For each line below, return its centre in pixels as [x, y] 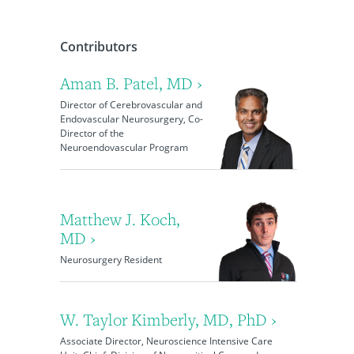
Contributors [98, 47]
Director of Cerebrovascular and [131, 105]
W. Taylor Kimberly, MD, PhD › [168, 320]
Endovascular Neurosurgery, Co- [131, 119]
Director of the [92, 133]
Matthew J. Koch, [120, 219]
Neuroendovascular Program [124, 147]
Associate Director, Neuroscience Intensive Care [166, 341]
